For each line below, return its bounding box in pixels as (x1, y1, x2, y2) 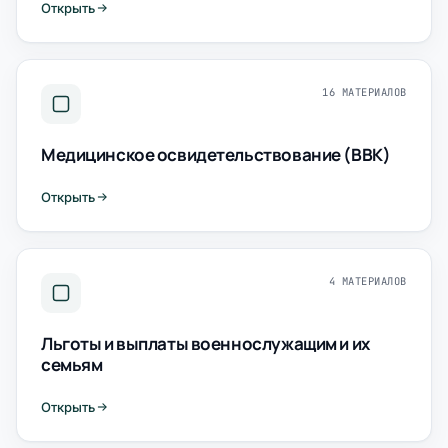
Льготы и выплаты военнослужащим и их (41, 332, 370, 355)
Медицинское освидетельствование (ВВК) (41, 143, 391, 166)
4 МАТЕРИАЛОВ (328, 274, 407, 288)
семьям (41, 353, 103, 376)
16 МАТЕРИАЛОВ (322, 85, 407, 99)
